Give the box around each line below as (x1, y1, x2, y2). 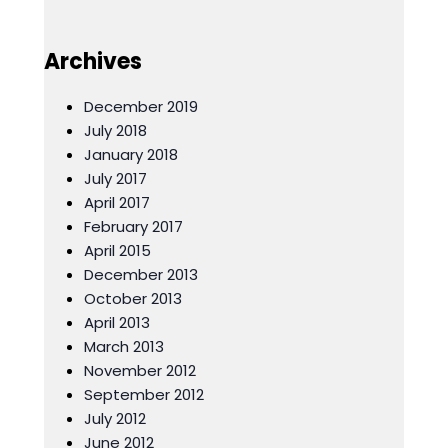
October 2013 (84, 288, 182, 309)
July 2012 (84, 408, 146, 429)
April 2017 (84, 192, 150, 213)
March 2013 (84, 336, 164, 357)
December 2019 (84, 96, 198, 117)
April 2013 (84, 312, 150, 333)
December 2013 (84, 264, 198, 285)
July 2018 (84, 120, 147, 141)
